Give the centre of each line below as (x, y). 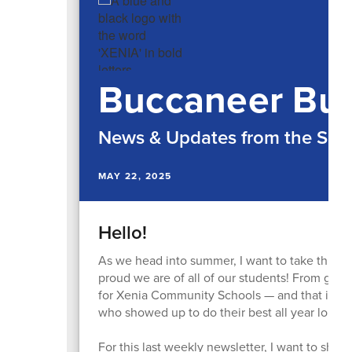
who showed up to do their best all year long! (221, 312)
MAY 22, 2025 (135, 176)
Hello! (122, 232)
